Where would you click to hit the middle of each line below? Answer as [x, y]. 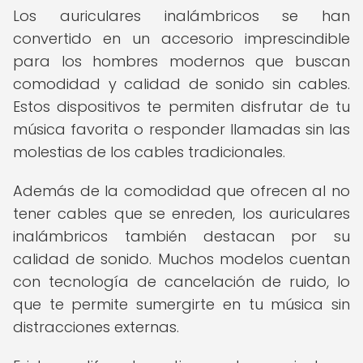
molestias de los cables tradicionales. [149, 152]
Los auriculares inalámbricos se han [181, 16]
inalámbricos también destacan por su [181, 236]
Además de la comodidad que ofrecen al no [181, 191]
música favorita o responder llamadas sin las [181, 129]
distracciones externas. [96, 327]
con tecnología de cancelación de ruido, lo [181, 282]
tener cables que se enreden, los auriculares [181, 214]
